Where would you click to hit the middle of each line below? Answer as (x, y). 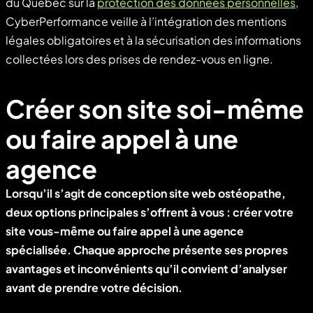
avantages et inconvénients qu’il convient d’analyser (146, 268)
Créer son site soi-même (155, 108)
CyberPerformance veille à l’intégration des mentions (146, 21)
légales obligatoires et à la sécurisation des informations (153, 40)
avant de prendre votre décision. (94, 287)
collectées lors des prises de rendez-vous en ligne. (139, 59)
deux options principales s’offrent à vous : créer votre (150, 212)
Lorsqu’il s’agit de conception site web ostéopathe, (146, 193)
